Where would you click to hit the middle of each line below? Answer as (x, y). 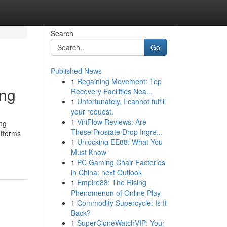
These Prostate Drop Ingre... (117, 132)
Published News (76, 71)
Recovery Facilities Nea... (111, 91)
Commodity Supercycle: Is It (122, 203)
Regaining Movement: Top (119, 81)
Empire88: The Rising (111, 182)
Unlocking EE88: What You (120, 142)
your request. (92, 111)
